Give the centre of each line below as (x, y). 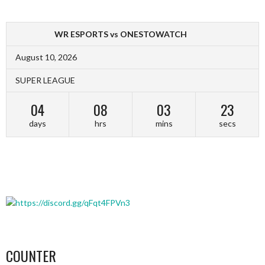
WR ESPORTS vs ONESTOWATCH (121, 34)
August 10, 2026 (46, 57)
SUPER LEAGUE (45, 80)
